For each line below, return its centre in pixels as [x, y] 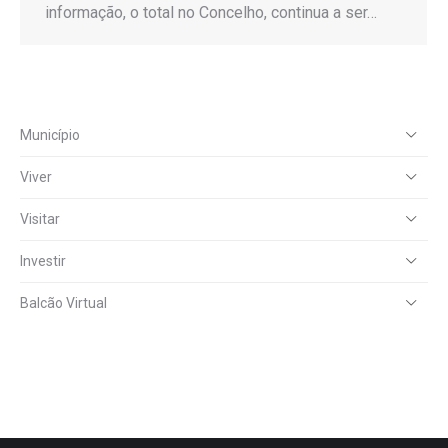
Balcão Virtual [63, 302]
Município [50, 134]
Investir [43, 260]
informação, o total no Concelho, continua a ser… [211, 12]
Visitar [40, 218]
